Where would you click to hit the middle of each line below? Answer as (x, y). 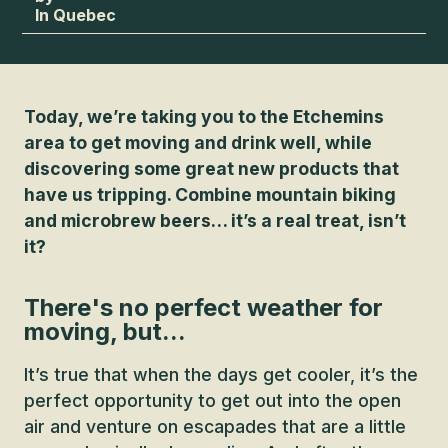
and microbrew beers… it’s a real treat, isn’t (215, 220)
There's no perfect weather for (203, 307)
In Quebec (75, 15)
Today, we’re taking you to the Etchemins (204, 116)
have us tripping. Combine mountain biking (210, 194)
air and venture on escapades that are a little (215, 426)
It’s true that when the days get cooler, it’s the (221, 374)
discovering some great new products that (211, 168)
